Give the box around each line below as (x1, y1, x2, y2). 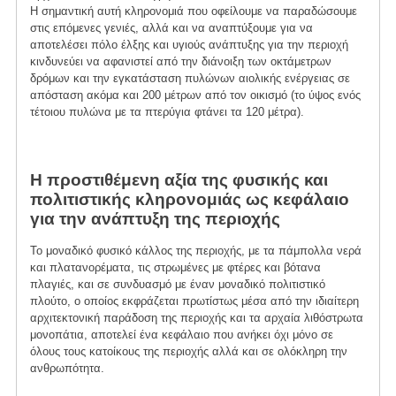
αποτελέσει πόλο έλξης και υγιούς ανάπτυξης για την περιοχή (29, 38, 348, 51)
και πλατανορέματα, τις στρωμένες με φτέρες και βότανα (29, 260, 321, 274)
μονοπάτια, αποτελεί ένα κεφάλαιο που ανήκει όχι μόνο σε (29, 327, 333, 341)
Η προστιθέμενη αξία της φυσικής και (29, 170, 328, 189)
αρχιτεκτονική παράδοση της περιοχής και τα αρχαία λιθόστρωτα (29, 310, 363, 324)
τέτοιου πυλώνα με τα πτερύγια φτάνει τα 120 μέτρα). (29, 105, 304, 118)
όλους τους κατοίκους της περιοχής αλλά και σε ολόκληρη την (29, 344, 347, 358)
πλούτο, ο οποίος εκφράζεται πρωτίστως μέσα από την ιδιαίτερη (29, 293, 359, 308)
